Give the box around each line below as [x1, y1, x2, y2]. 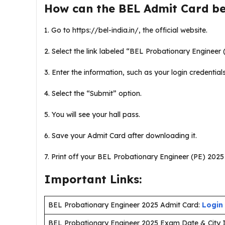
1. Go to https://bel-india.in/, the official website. [44, 26, 209, 35]
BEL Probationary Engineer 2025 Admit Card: [48, 200, 202, 209]
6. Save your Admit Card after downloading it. [44, 131, 197, 140]
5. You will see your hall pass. [44, 110, 142, 119]
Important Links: [44, 172, 145, 186]
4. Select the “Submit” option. [44, 89, 144, 98]
